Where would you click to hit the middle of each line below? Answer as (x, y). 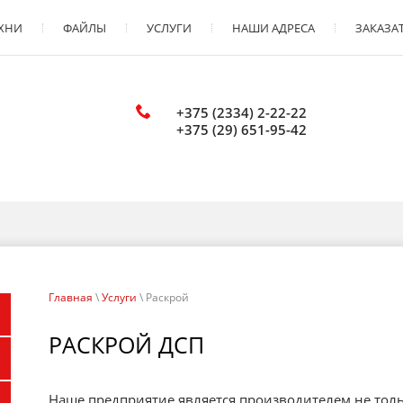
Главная (71, 298)
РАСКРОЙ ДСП (126, 345)
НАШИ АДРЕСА (273, 28)
